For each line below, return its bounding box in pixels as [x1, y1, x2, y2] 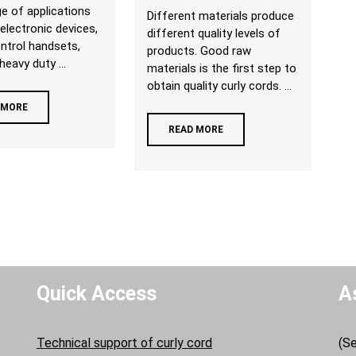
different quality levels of [147, 26, 281, 41]
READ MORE [168, 124, 224, 135]
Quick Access [37, 282, 157, 305]
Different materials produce [147, 9, 295, 23]
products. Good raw [147, 44, 252, 58]
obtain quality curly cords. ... [147, 79, 292, 93]
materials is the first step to [147, 61, 297, 75]
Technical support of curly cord [37, 335, 212, 350]
